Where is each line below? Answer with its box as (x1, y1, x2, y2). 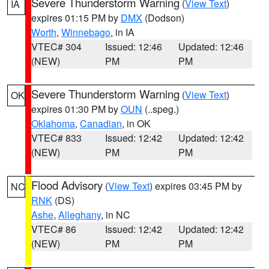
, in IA (110, 25, 134, 39)
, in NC (101, 208, 130, 222)
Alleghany (58, 208, 101, 222)
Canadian (80, 116, 122, 130)
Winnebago (61, 25, 110, 39)
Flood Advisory (31, 177, 103, 193)
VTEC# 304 (31, 40, 82, 53)
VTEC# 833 (31, 131, 82, 145)
